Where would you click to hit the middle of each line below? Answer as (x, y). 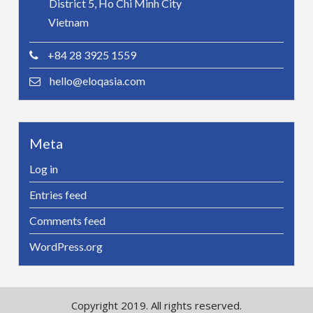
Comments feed (68, 221)
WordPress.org (66, 247)
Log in (44, 169)
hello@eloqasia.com (98, 81)
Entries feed (58, 195)
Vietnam (69, 22)
